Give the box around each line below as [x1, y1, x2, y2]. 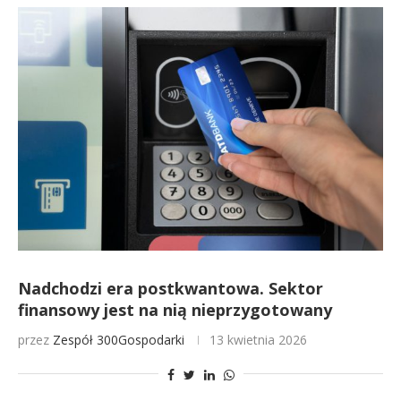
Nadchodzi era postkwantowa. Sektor [18, 277, 323, 299]
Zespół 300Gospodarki [53, 331, 184, 348]
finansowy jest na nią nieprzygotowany [18, 299, 332, 320]
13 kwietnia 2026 [209, 331, 307, 348]
